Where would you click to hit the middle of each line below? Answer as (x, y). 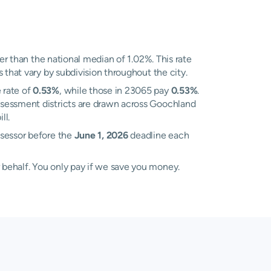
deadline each (158, 135)
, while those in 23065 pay (115, 90)
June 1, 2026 (101, 135)
